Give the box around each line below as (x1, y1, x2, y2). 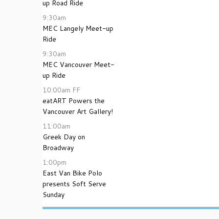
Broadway (43, 143, 74, 153)
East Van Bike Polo (43, 168, 102, 178)
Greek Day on (43, 132, 85, 142)
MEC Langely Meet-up (43, 23, 113, 33)
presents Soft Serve (43, 179, 106, 189)
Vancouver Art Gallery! (43, 107, 113, 116)
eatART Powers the (43, 96, 105, 106)
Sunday (43, 190, 65, 199)
